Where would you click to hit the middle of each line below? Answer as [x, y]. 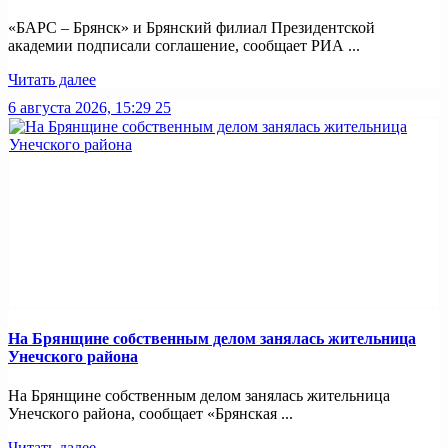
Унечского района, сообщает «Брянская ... [150, 414]
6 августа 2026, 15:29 [79, 107]
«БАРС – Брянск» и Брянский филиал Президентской [191, 27]
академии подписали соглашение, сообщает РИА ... [184, 45]
